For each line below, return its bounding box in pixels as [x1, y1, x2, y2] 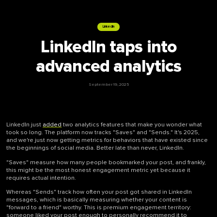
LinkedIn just [6, 121, 43, 129]
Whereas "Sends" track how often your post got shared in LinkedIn [6, 188, 192, 196]
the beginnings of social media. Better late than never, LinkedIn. [6, 144, 185, 152]
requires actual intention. [6, 174, 77, 182]
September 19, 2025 [88, 81, 129, 87]
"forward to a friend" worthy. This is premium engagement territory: [6, 203, 192, 211]
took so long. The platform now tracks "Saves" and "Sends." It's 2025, [6, 129, 200, 137]
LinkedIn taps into [40, 36, 177, 57]
